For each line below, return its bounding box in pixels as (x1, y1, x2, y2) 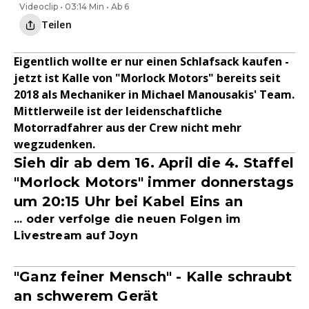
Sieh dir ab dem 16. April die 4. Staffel (14, 154, 295, 171)
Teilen (41, 18, 72, 31)
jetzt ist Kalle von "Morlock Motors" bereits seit (14, 70, 281, 86)
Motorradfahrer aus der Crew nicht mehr (14, 120, 241, 135)
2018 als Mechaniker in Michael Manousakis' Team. (14, 87, 295, 102)
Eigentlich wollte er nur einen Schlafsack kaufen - (14, 54, 289, 69)
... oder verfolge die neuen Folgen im (14, 212, 241, 226)
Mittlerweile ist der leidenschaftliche (14, 103, 222, 119)
